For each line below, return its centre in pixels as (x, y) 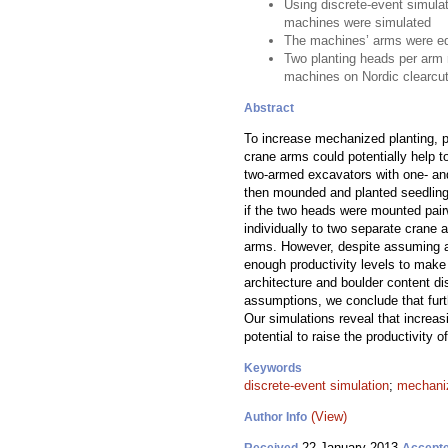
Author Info (275, 417)
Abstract (269, 108)
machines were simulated (357, 22)
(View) (329, 416)
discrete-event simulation (316, 385)
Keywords (273, 368)
